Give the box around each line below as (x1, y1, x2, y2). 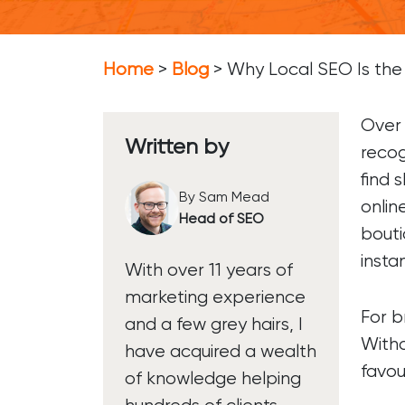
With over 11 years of (125, 259, 293, 280)
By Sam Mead (179, 188, 269, 205)
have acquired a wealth (125, 341, 316, 362)
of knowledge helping (125, 368, 301, 389)
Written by (125, 134, 229, 159)
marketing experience (125, 287, 306, 307)
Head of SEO (179, 210, 264, 227)
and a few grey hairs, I (125, 314, 303, 334)
